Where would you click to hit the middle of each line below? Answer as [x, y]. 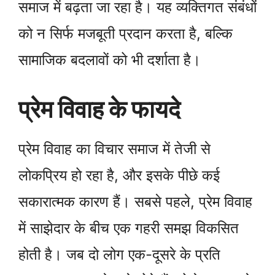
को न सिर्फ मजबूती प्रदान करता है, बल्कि [126, 34]
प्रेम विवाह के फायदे [99, 109]
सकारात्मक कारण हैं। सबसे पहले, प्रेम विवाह [135, 202]
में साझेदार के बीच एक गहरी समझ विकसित [129, 228]
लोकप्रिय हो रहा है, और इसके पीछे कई [119, 176]
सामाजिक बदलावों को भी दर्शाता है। [110, 60]
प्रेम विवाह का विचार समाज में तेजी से [114, 149]
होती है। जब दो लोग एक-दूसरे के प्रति [119, 255]
